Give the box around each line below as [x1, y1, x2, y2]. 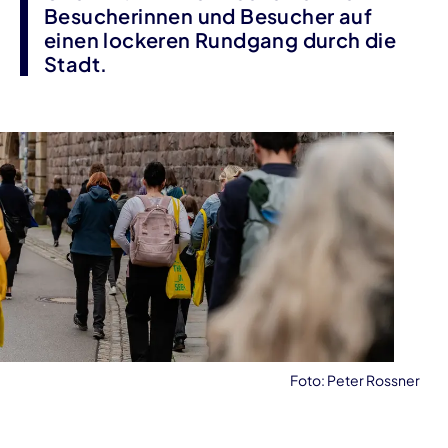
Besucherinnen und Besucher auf [44, 3, 372, 28]
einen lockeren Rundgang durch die [44, 27, 397, 52]
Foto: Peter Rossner [290, 370, 420, 389]
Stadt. [44, 51, 108, 76]
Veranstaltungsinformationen [19, 387, 256, 410]
